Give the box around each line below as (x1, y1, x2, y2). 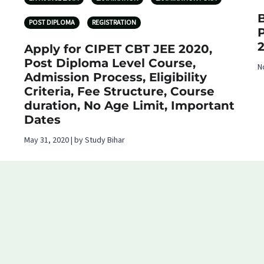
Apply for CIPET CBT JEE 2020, (24, 42, 212, 56)
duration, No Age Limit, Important (24, 98, 235, 113)
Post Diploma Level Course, (24, 56, 196, 70)
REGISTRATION (92, 18, 136, 28)
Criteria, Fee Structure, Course (24, 84, 214, 98)
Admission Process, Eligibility (24, 70, 207, 84)
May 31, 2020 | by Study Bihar (24, 134, 125, 146)
